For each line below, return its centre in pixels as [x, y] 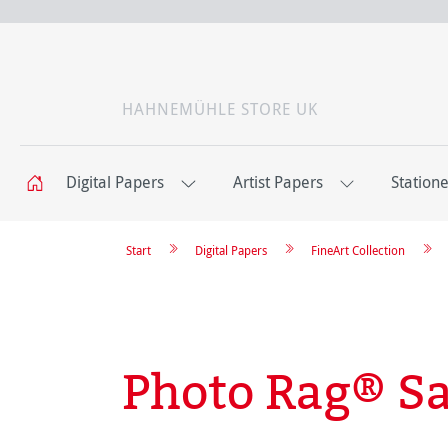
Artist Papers [277, 182]
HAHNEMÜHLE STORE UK [220, 109]
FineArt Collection [358, 250]
